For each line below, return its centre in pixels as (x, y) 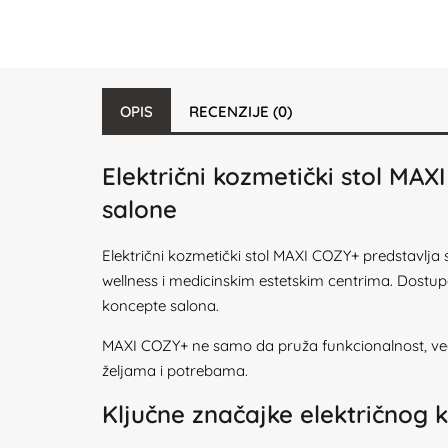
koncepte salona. (160, 305)
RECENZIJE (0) (240, 111)
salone (139, 209)
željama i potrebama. (175, 370)
